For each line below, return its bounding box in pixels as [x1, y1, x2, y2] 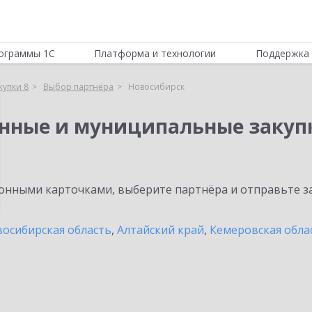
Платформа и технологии [94, 47, 217, 60]
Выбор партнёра [43, 81, 114, 93]
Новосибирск [128, 81, 185, 93]
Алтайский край [117, 222, 204, 237]
